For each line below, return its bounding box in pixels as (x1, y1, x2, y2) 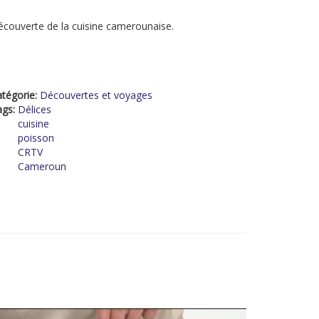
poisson (18, 131, 54, 145)
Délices (18, 103, 51, 116)
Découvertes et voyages (40, 88, 152, 102)
